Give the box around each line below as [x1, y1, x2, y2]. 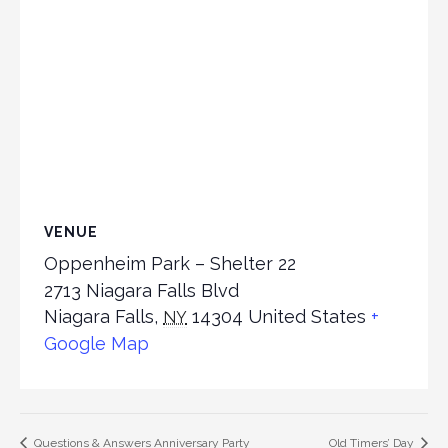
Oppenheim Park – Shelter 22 [44, 253, 296, 275]
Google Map [44, 333, 149, 355]
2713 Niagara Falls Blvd [44, 280, 239, 302]
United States [248, 306, 366, 328]
